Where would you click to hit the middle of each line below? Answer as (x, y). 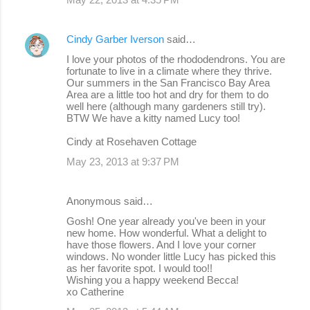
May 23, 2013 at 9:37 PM (123, 162)
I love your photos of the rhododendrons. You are (176, 60)
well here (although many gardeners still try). (166, 107)
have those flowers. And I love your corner (161, 245)
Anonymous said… (110, 201)
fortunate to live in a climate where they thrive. (169, 71)
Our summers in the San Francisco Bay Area (168, 83)
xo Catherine (95, 292)
